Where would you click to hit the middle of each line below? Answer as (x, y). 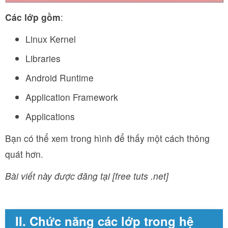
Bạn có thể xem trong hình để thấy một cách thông (107, 138)
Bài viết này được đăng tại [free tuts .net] (87, 176)
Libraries (43, 58)
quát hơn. (24, 154)
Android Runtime (60, 77)
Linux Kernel (51, 39)
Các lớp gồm (33, 17)
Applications (50, 116)
